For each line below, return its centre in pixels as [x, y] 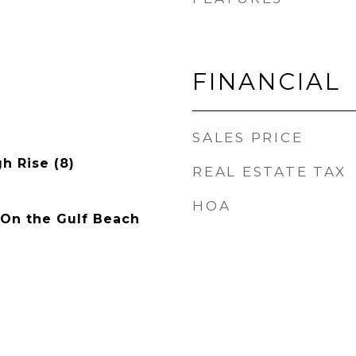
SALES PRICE [248, 137]
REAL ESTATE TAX [269, 172]
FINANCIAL [267, 81]
